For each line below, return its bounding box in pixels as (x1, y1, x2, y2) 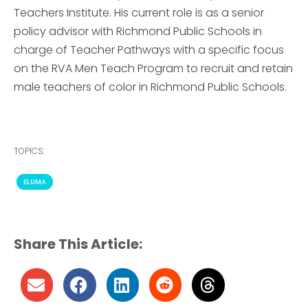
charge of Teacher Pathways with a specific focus (14, 41, 284, 58)
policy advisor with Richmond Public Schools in (14, 23, 262, 39)
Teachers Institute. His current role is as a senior (14, 4, 264, 21)
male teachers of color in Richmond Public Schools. (14, 78, 287, 95)
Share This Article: (14, 234, 142, 254)
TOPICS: (14, 144, 45, 157)
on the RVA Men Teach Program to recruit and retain (14, 60, 293, 76)
